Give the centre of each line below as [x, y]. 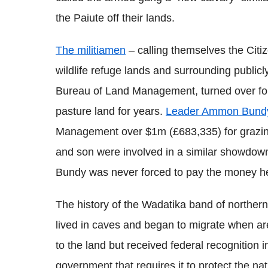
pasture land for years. [111, 112]
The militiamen [91, 51]
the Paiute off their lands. [115, 18]
